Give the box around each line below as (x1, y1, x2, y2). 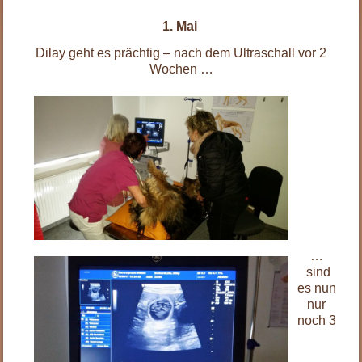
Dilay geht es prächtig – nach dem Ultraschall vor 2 (36, 46, 326, 61)
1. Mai (162, 19, 200, 34)
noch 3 (297, 314, 336, 328)
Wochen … (149, 62, 213, 77)
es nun (297, 281, 336, 296)
